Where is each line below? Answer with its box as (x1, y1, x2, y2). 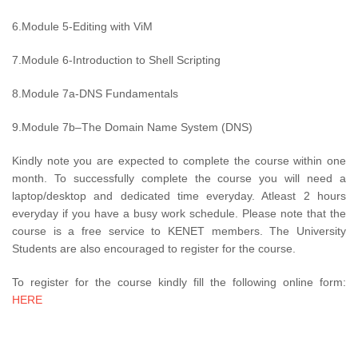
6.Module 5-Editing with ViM (12, 20, 153, 33)
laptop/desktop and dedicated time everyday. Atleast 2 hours (12, 189, 346, 202)
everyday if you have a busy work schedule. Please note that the (12, 207, 346, 220)
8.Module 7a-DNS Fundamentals (12, 87, 178, 100)
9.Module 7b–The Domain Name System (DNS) (12, 121, 253, 133)
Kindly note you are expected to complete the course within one (12, 154, 346, 167)
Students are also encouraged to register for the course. (12, 242, 296, 255)
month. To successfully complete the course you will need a (12, 172, 346, 185)
